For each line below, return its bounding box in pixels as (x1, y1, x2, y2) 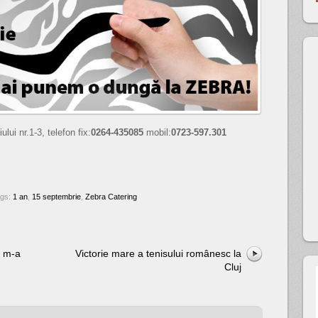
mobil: (146, 126, 171, 138)
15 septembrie (32, 192, 81, 202)
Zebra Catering (85, 192, 137, 202)
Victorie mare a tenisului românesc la (75, 248, 241, 260)
